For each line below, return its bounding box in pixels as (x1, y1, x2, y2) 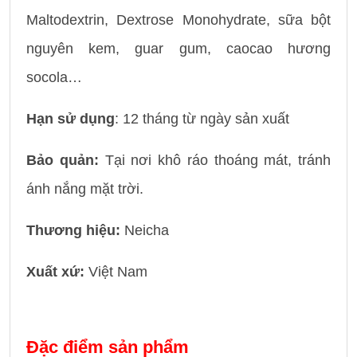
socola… (26, 69, 82, 86)
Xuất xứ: (26, 264, 88, 280)
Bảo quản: (26, 152, 99, 169)
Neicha (120, 222, 169, 239)
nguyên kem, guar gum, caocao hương (26, 41, 331, 57)
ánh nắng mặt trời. (26, 181, 143, 198)
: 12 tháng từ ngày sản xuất (115, 111, 289, 127)
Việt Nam (88, 264, 147, 280)
